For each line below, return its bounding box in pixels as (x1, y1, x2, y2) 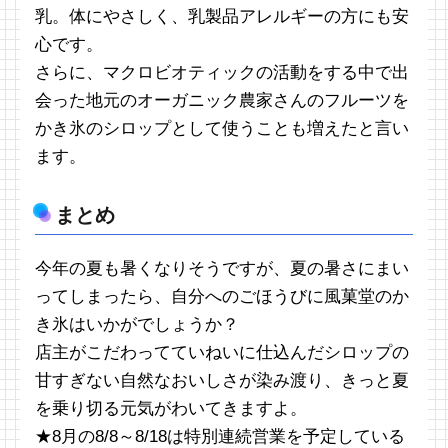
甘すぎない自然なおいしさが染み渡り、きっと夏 (35, 371, 409, 391)
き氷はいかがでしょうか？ (35, 315, 239, 335)
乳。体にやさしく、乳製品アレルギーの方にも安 (35, 7, 409, 27)
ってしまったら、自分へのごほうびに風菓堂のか (35, 287, 409, 307)
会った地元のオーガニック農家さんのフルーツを (35, 91, 409, 111)
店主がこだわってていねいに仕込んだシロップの (35, 343, 409, 363)
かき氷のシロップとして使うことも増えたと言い (35, 119, 409, 139)
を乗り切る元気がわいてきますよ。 (35, 399, 307, 419)
